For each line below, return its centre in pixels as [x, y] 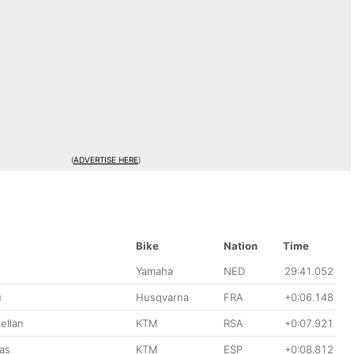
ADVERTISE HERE [106, 159]
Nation [241, 245]
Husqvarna [162, 297]
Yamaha [154, 271]
